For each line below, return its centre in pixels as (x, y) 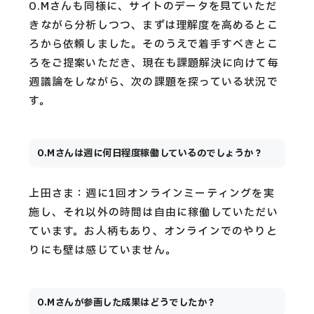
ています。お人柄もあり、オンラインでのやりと (153, 232)
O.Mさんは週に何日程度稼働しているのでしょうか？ (150, 154)
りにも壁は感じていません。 (103, 251)
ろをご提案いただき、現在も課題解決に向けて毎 (154, 64)
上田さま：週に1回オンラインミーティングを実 (152, 194)
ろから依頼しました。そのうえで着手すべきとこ (153, 45)
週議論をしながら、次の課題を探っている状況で (153, 83)
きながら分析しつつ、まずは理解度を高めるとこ (153, 26)
